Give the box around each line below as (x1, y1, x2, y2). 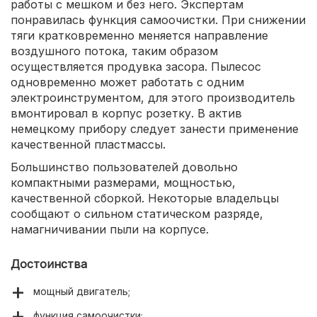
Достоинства (11, 257, 87, 272)
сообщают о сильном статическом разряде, (11, 207, 263, 221)
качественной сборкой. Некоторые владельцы (11, 191, 279, 206)
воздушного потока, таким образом (11, 44, 218, 59)
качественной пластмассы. (11, 137, 166, 152)
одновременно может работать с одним (11, 75, 244, 90)
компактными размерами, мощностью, (11, 175, 236, 190)
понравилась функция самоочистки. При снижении (11, 13, 306, 28)
